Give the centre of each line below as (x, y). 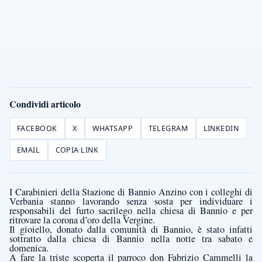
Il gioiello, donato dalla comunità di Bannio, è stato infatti (131, 230)
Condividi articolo (45, 104)
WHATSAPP (113, 129)
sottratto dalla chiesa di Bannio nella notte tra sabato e (131, 239)
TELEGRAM (168, 129)
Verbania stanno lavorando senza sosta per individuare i (131, 201)
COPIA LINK (77, 150)
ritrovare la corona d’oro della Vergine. (82, 220)
